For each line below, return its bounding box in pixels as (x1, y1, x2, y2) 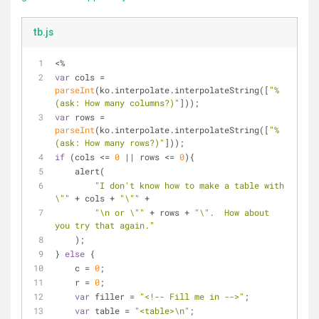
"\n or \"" (95, 206, 145, 218)
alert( (75, 165, 105, 177)
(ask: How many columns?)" (55, 97, 179, 108)
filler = (90, 291, 140, 302)
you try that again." (55, 219, 155, 231)
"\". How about (194, 206, 269, 218)
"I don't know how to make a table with (95, 179, 284, 191)
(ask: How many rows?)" (55, 137, 164, 148)
